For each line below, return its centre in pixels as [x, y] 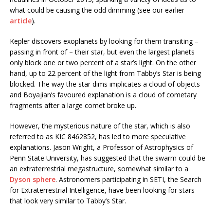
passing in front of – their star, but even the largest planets [102, 52]
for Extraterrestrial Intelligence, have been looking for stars [102, 190]
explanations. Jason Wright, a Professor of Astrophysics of [101, 147]
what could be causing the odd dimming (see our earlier [97, 10]
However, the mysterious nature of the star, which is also [100, 126]
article [21, 21]
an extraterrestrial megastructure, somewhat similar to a [99, 169]
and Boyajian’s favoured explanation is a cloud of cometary [103, 95]
